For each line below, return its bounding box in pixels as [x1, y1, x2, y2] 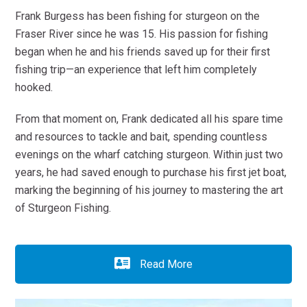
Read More [137, 258, 193, 271]
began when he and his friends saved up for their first [15, 45, 271, 59]
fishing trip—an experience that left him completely [15, 63, 258, 77]
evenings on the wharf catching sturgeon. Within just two [15, 148, 284, 162]
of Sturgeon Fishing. [15, 201, 112, 215]
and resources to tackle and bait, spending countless [15, 130, 268, 144]
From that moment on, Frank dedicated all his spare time [15, 112, 284, 126]
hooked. [15, 81, 53, 95]
